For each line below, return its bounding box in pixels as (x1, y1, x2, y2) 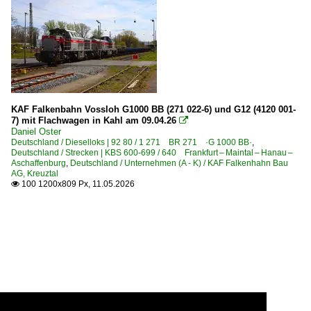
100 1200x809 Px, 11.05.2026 (19, 178, 135, 189)
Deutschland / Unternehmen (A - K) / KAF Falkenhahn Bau (70, 158, 288, 168)
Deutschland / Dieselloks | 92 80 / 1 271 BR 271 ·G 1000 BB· (11, 137, 252, 147)
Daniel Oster (11, 126, 61, 137)
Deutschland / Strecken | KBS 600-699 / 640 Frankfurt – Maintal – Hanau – (11, 147, 294, 158)
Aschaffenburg (11, 158, 66, 168)
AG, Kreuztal (11, 168, 58, 178)
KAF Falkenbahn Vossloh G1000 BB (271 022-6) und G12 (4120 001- (11, 103, 296, 115)
